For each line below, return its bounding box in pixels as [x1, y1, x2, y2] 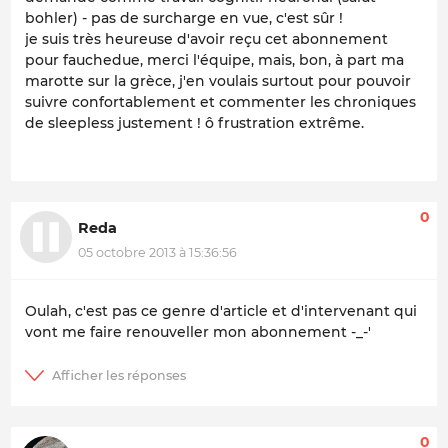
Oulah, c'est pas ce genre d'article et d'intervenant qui [25, 301, 417, 320]
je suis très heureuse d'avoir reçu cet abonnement [25, 30, 388, 49]
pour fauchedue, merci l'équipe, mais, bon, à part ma [25, 51, 404, 70]
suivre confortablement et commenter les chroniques [25, 93, 416, 112]
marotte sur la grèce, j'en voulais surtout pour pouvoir [25, 72, 411, 91]
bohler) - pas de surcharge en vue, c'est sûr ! [25, 9, 343, 28]
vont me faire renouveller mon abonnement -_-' [25, 322, 371, 341]
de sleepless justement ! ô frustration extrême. [25, 114, 364, 133]
